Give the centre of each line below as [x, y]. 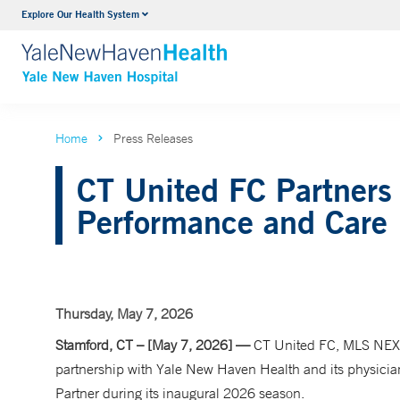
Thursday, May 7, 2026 [124, 313]
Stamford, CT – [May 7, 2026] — [153, 345]
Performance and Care [232, 221]
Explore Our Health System [80, 14]
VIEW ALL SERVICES [199, 51]
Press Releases [153, 138]
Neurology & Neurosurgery [212, 17]
